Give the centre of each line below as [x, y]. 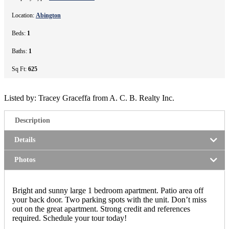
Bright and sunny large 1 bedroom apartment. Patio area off [108, 190]
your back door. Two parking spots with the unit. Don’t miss [109, 199]
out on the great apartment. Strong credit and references [101, 209]
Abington [48, 15]
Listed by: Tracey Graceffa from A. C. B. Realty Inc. [89, 98]
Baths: [20, 51]
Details [25, 140]
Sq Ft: [20, 69]
